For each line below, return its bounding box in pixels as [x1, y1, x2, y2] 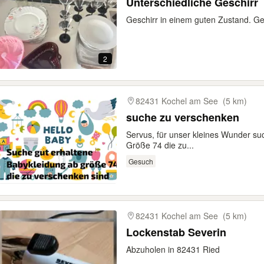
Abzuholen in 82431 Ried [126, 243, 220, 255]
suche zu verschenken [126, 110, 239, 125]
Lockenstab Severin [126, 225, 226, 240]
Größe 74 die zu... [126, 139, 194, 151]
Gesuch [128, 156, 153, 166]
